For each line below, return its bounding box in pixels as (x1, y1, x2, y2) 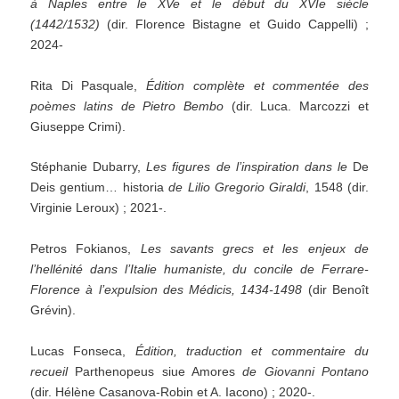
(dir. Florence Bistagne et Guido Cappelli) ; (100, 16, 369, 31)
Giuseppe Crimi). (30, 118, 126, 134)
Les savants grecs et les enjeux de (140, 241, 369, 256)
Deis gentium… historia (30, 180, 169, 195)
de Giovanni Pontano (235, 363, 369, 379)
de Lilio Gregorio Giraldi (168, 180, 306, 195)
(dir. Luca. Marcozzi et (224, 98, 369, 113)
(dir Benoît (302, 282, 369, 297)
